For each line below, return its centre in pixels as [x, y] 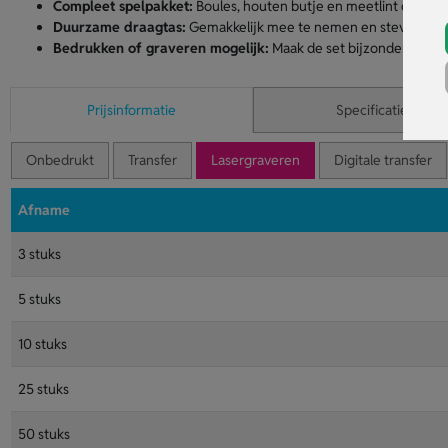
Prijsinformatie [131, 110]
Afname [43, 210]
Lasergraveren [255, 160]
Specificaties [374, 110]
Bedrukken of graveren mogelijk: [160, 48]
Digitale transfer [382, 160]
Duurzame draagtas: [119, 27]
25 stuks [43, 389]
